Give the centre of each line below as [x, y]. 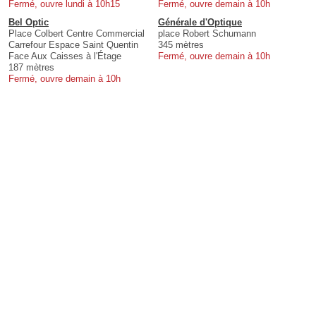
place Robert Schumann [207, 34]
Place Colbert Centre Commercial [77, 34]
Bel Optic [29, 23]
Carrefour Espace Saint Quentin [73, 45]
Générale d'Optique [200, 23]
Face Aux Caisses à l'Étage [65, 56]
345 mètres [181, 45]
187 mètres [31, 68]
